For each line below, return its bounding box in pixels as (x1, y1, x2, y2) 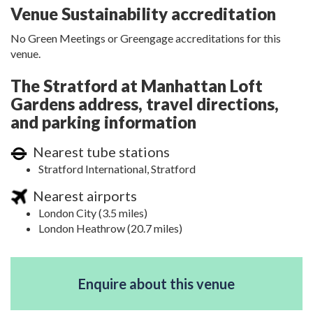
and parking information (10, 112, 196, 133)
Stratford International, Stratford (38, 162, 196, 176)
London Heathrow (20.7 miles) (38, 221, 182, 235)
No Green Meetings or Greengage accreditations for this (10, 31, 281, 45)
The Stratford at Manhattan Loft (10, 75, 263, 96)
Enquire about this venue (78, 275, 235, 292)
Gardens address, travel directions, (10, 94, 279, 115)
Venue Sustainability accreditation (10, 3, 276, 24)
